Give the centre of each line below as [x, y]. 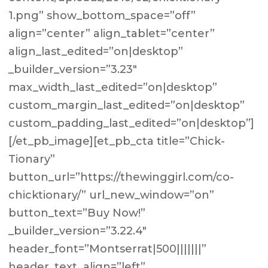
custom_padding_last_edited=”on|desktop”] [132, 123]
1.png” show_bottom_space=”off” [102, 16]
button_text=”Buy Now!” [77, 213]
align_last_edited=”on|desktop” [96, 51]
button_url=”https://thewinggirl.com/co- [121, 177]
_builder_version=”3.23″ [73, 69]
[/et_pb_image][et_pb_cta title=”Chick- [117, 141]
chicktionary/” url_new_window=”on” [112, 195]
